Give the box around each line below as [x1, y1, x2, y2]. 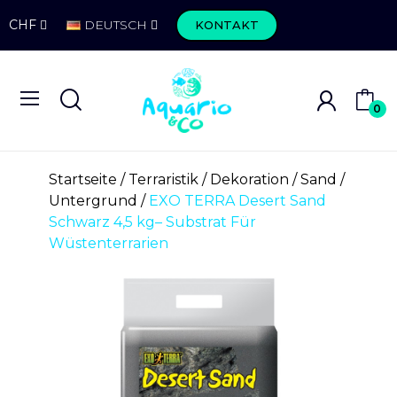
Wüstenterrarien [48, 235, 168, 253]
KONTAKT [195, 18, 259, 32]
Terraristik [128, 171, 198, 189]
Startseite [48, 171, 117, 189]
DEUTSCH [84, 17, 147, 33]
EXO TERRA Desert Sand [148, 192, 326, 210]
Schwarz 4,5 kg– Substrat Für [48, 214, 256, 231]
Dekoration [209, 171, 289, 189]
